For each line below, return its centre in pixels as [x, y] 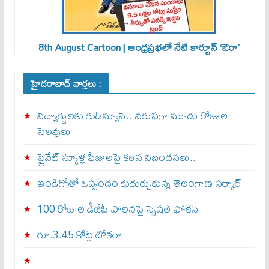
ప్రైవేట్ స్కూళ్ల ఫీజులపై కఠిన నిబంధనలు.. [116, 157]
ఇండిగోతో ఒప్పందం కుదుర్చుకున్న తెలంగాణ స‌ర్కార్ [139, 183]
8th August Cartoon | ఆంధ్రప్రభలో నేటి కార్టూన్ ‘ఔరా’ [139, 47]
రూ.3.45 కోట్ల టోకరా [79, 234]
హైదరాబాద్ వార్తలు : [66, 83]
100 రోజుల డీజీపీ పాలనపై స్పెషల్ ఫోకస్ [118, 209]
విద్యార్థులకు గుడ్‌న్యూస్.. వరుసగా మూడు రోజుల [132, 116]
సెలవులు [54, 131]
